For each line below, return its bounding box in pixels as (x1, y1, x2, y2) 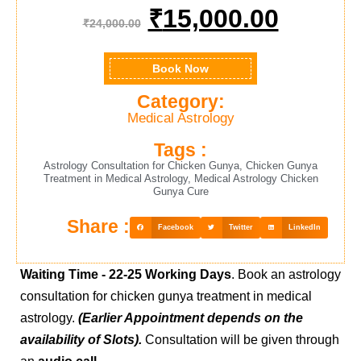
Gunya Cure (152, 185, 209, 197)
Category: (136, 91, 225, 112)
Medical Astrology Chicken (193, 172, 318, 185)
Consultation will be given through (145, 333, 339, 347)
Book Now (152, 62, 209, 75)
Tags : (154, 139, 207, 160)
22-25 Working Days (109, 268, 231, 282)
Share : (66, 215, 130, 237)
